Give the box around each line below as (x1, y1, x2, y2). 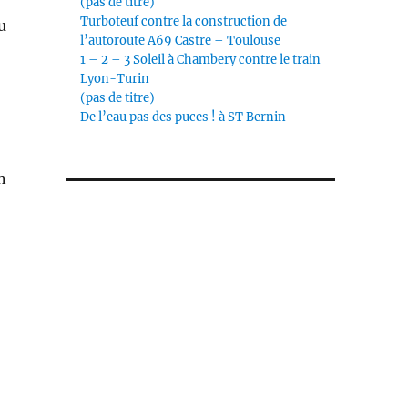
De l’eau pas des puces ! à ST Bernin (80, 109, 287, 126)
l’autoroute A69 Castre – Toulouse (80, 33, 281, 49)
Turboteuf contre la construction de (80, 14, 288, 30)
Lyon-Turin (80, 71, 150, 87)
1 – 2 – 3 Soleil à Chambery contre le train (80, 52, 321, 68)
